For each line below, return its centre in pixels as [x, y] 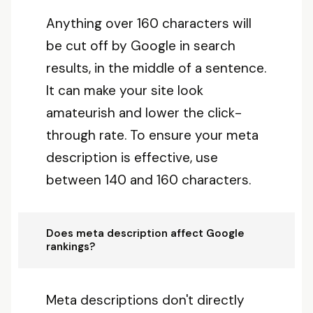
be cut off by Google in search [141, 46]
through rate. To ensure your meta [152, 135]
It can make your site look [125, 90]
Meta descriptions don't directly [145, 300]
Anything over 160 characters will [149, 23]
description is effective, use [132, 158]
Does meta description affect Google [145, 233]
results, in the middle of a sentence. [156, 68]
